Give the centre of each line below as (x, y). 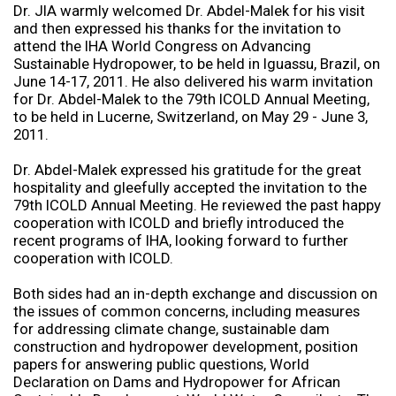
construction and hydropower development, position (185, 347)
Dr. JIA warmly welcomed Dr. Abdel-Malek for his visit (189, 11)
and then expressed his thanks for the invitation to (177, 29)
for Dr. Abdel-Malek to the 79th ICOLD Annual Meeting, (191, 99)
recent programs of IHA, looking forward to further (180, 241)
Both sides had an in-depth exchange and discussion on (195, 294)
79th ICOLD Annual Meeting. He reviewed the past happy (197, 206)
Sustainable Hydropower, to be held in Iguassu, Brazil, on (196, 64)
